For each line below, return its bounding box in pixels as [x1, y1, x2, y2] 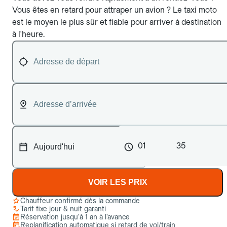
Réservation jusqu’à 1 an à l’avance [20, 213, 130, 221]
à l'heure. [12, 29, 45, 39]
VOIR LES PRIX [88, 178, 147, 186]
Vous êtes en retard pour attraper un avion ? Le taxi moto [12, 5, 217, 15]
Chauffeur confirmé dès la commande [20, 197, 140, 205]
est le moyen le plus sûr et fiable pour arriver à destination [12, 17, 221, 27]
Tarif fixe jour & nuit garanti [20, 205, 106, 213]
